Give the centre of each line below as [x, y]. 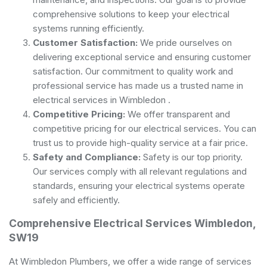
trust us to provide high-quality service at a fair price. [140, 142]
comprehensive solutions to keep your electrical [131, 14]
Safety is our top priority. [192, 157]
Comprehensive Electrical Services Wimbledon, [132, 223]
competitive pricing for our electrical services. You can [145, 128]
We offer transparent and [178, 114]
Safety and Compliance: [87, 157]
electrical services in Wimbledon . [102, 100]
